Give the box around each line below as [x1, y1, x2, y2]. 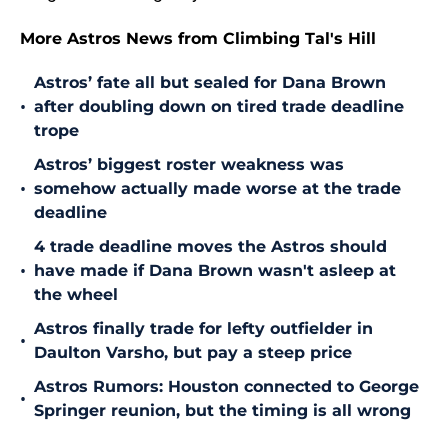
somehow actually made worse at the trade [34, 179, 401, 199]
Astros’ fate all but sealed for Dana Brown [34, 73, 386, 93]
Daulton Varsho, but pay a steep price [34, 343, 352, 363]
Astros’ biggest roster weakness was [34, 155, 344, 175]
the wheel [34, 285, 118, 305]
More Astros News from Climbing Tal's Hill [20, 29, 376, 49]
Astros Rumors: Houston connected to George [34, 377, 419, 397]
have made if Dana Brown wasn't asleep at [34, 261, 396, 281]
